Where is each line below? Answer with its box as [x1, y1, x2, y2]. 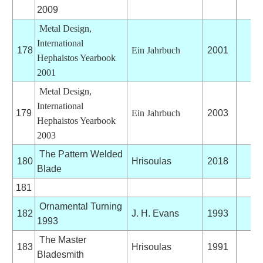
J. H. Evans [129, 208, 179, 218]
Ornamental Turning [36, 201, 122, 211]
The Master [36, 234, 86, 245]
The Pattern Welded [36, 149, 123, 159]
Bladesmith [36, 249, 84, 259]
